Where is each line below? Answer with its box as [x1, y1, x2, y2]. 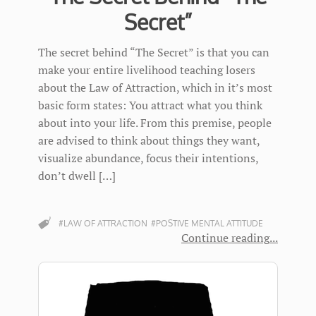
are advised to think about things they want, [38, 133, 260, 148]
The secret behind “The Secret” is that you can [38, 44, 269, 60]
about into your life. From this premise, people [38, 115, 272, 130]
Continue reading [181, 230, 269, 245]
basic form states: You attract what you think [38, 97, 262, 113]
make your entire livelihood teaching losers [38, 62, 255, 78]
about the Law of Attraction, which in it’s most [38, 80, 272, 95]
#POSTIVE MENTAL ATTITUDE [151, 218, 263, 229]
